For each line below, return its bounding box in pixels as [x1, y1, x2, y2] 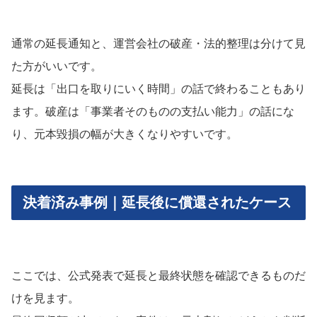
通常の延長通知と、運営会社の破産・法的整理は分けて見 [11, 37, 306, 50]
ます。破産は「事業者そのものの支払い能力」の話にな [11, 105, 294, 117]
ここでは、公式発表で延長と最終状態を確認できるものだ [11, 269, 306, 282]
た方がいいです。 [11, 59, 102, 72]
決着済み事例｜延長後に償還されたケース [23, 194, 292, 210]
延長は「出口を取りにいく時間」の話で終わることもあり [11, 82, 306, 95]
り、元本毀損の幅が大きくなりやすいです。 [11, 127, 238, 140]
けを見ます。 [11, 292, 79, 304]
